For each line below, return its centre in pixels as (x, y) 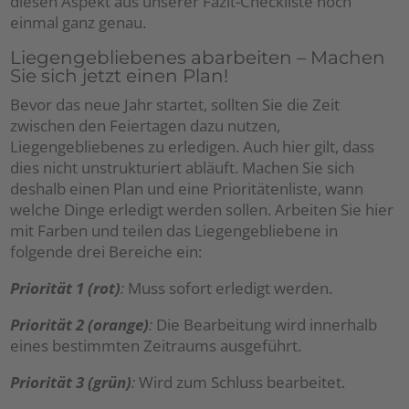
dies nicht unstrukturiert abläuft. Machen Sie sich (183, 168)
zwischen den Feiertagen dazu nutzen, (146, 126)
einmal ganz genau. (79, 23)
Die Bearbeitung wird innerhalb (265, 325)
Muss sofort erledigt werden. (229, 288)
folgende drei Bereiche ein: (106, 252)
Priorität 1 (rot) (66, 288)
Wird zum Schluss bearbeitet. (241, 383)
